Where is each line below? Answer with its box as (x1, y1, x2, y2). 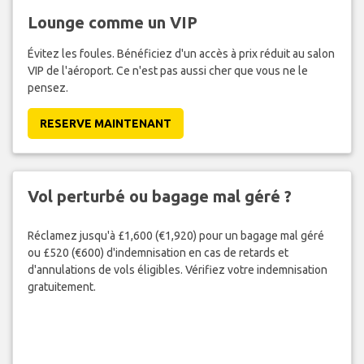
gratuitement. (27, 280, 96, 294)
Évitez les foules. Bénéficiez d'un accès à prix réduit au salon (27, 46, 335, 60)
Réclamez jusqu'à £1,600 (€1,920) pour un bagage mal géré (27, 229, 324, 243)
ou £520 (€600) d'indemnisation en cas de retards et (27, 246, 288, 260)
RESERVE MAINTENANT (39, 116, 171, 130)
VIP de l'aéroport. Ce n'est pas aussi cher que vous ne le (27, 63, 308, 77)
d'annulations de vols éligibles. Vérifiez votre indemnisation (27, 263, 327, 277)
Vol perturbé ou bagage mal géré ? (27, 186, 292, 206)
